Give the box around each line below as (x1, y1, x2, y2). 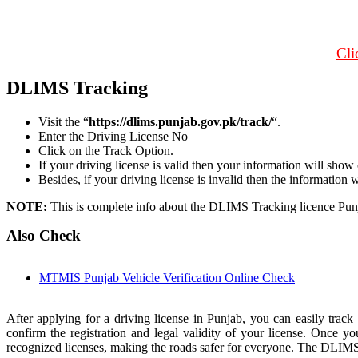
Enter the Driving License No (38, 129, 188, 144)
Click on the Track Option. (38, 144, 173, 158)
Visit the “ (38, 115, 89, 129)
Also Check (6, 227, 81, 245)
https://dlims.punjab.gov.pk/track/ (89, 115, 272, 129)
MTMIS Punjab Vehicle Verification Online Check (39, 271, 295, 285)
